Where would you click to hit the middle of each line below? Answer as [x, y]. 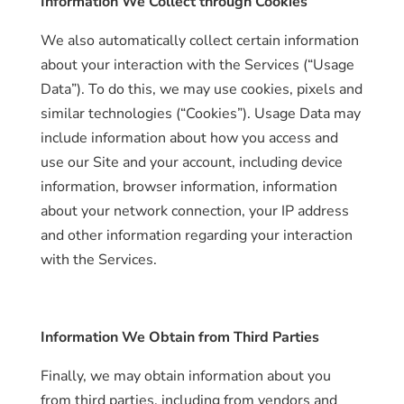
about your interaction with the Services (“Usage [197, 65]
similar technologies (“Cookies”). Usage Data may [200, 114]
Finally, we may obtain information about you [185, 376]
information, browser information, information [188, 187]
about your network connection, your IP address [194, 211]
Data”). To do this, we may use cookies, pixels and [201, 89]
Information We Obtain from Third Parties [179, 337]
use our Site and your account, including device [191, 162]
